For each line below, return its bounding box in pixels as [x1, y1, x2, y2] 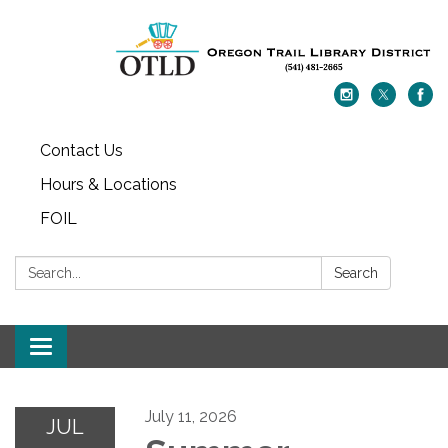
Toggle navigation [40, 338, 173, 358]
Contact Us [40, 140, 123, 160]
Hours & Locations [40, 174, 177, 194]
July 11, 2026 [145, 406, 237, 426]
